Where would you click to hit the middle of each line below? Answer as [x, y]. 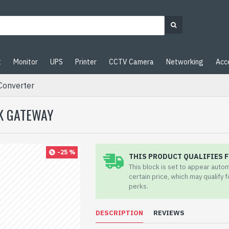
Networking [185, 62]
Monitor [26, 62]
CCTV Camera [131, 62]
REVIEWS [169, 213]
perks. [139, 186]
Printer [86, 62]
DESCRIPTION [120, 213]
